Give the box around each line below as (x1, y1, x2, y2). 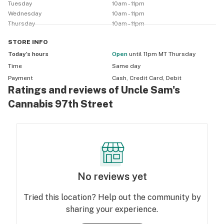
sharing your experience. (66, 204, 158, 214)
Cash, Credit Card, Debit (112, 74, 181, 81)
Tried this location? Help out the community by (23, 192, 201, 202)
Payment (8, 74, 33, 81)
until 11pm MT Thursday (129, 50, 195, 57)
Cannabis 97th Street (8, 98, 113, 110)
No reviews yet (77, 170, 147, 182)
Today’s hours (8, 50, 48, 57)
